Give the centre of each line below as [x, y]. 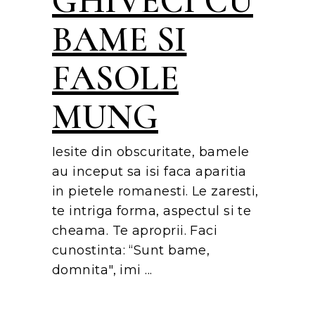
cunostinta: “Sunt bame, [131, 250]
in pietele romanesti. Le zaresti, [155, 191]
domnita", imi [99, 270]
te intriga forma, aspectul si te [152, 211]
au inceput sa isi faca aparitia [149, 171]
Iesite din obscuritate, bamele [151, 152]
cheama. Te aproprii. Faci [135, 230]
